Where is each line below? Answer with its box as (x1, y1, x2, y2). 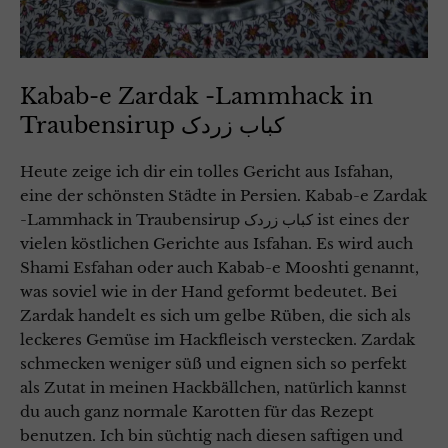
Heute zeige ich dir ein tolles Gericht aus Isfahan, (20, 161, 393, 181)
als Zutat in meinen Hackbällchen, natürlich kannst (20, 377, 407, 397)
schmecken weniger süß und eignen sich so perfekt (20, 353, 407, 373)
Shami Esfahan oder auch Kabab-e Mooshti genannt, (20, 257, 419, 277)
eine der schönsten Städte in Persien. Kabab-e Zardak (20, 185, 427, 205)
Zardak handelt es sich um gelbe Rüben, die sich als (20, 305, 411, 325)
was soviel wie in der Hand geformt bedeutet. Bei (20, 281, 397, 301)
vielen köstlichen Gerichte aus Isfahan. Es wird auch (20, 233, 413, 253)
